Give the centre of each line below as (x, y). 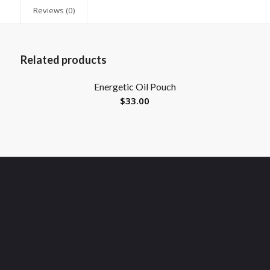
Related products (63, 60)
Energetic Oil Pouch (135, 86)
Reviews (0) (54, 10)
